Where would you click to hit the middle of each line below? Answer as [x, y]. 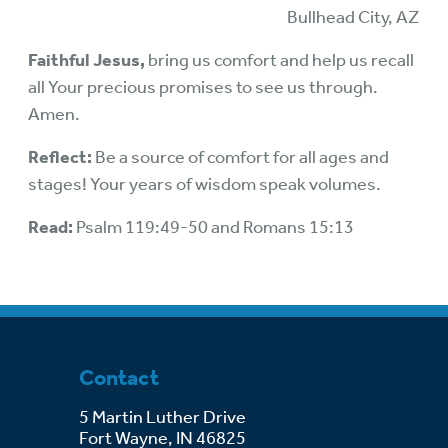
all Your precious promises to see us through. [203, 87]
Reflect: [60, 157]
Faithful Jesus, [86, 60]
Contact [119, 378]
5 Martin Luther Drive [164, 417]
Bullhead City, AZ [353, 17]
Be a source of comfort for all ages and [240, 157]
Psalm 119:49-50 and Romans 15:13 [213, 227]
